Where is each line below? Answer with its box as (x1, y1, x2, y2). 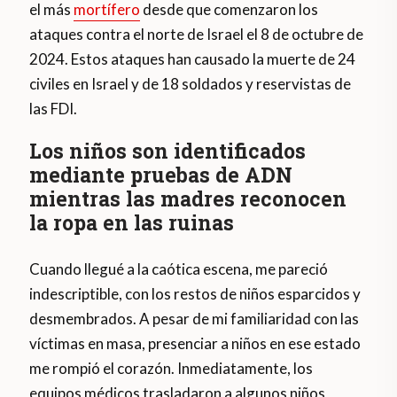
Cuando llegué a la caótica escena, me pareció (29, 260, 329, 279)
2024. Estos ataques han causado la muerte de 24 (29, 50, 356, 69)
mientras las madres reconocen (29, 185, 347, 213)
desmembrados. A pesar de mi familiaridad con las (29, 309, 360, 329)
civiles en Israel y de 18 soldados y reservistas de (29, 74, 352, 94)
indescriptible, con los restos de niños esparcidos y (29, 284, 362, 304)
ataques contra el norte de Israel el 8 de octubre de (29, 25, 364, 44)
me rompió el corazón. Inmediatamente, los (29, 359, 314, 378)
